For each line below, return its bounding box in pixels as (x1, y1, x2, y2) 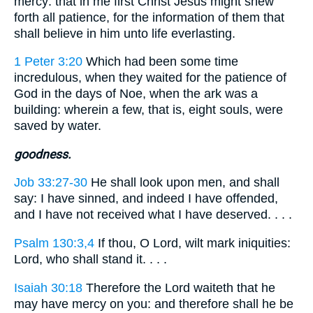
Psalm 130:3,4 (14, 235, 94, 250)
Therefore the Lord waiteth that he (82, 280, 275, 295)
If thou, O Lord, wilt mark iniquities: (94, 235, 291, 250)
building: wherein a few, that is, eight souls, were (14, 103, 283, 117)
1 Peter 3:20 (14, 54, 82, 69)
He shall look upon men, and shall (87, 175, 279, 190)
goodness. (14, 147, 71, 161)
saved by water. (14, 119, 101, 133)
